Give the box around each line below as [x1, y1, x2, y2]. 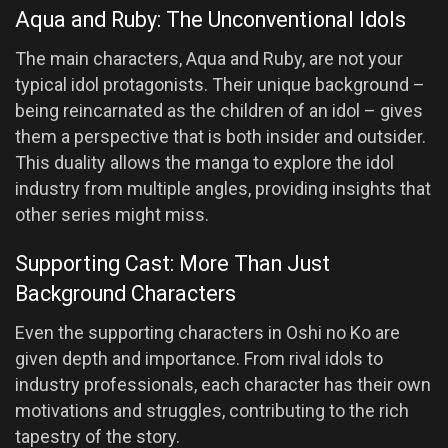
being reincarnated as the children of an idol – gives [15, 99, 423, 121]
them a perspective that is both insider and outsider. [15, 125, 426, 147]
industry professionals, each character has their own [15, 374, 431, 396]
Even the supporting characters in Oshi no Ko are [15, 322, 400, 344]
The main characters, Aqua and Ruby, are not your [15, 47, 403, 69]
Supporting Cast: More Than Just [15, 251, 330, 277]
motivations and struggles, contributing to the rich [15, 400, 409, 422]
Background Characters [15, 281, 236, 307]
